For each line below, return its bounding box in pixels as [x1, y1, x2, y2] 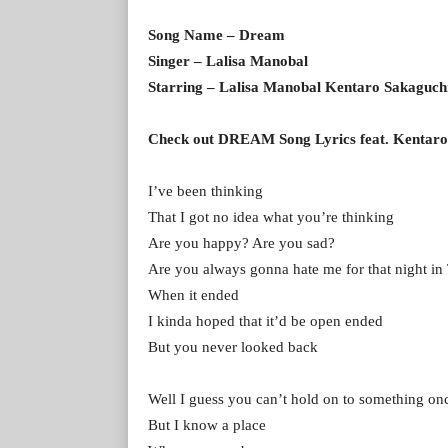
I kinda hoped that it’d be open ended [148, 312, 383, 329]
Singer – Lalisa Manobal [148, 52, 308, 69]
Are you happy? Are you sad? [148, 234, 335, 251]
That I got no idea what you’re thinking [148, 208, 394, 225]
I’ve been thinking [148, 182, 263, 199]
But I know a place [148, 416, 266, 433]
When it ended [148, 286, 239, 303]
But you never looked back [148, 338, 318, 355]
